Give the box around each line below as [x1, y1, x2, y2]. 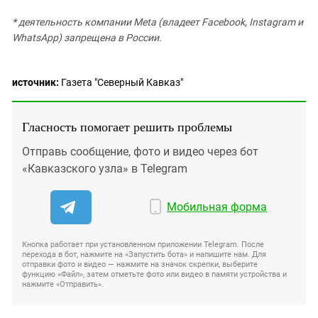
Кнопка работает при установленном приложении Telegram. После [22, 240, 264, 249]
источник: [12, 77, 59, 88]
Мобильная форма [167, 200, 268, 214]
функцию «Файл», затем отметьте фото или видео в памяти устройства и [22, 270, 287, 279]
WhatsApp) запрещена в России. [12, 32, 162, 43]
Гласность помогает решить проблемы [22, 118, 232, 135]
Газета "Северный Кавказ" [59, 77, 183, 88]
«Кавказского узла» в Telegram [22, 162, 187, 175]
